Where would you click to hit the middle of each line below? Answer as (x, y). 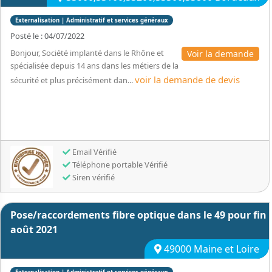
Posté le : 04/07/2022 (47, 36)
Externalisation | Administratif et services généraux (92, 20)
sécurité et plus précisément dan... (73, 80)
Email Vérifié (93, 152)
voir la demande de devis (187, 80)
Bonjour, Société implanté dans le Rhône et (87, 53)
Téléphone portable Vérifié (119, 165)
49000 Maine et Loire (210, 249)
